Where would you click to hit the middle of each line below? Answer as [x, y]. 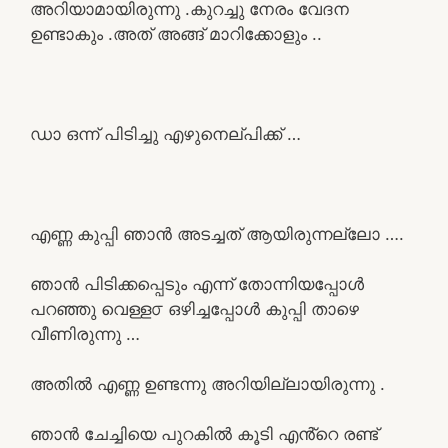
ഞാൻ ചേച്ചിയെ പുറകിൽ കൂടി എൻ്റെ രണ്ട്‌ [204, 433]
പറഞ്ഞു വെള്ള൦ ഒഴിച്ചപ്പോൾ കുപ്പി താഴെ [194, 308]
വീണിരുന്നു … [85, 333]
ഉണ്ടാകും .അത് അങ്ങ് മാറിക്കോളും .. [176, 33]
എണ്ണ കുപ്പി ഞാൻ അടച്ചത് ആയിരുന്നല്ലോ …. [217, 233]
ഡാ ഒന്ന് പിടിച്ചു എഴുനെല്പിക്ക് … [165, 133]
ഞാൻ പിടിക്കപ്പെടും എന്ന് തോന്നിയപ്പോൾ [197, 283]
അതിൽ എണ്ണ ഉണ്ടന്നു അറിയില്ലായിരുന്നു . [207, 383]
